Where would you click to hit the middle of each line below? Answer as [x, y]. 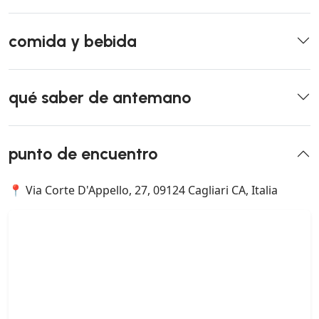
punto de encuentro [83, 153]
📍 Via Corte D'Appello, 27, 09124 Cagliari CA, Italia [143, 190]
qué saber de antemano [100, 97]
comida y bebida [73, 41]
